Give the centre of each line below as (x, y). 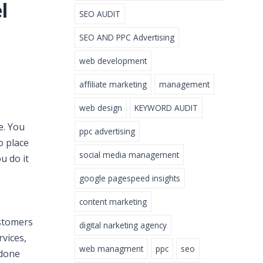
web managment (111, 249)
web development (113, 61)
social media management (129, 155)
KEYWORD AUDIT (166, 108)
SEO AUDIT (100, 14)
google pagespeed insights (130, 178)
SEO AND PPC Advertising (127, 38)
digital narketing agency (123, 225)
